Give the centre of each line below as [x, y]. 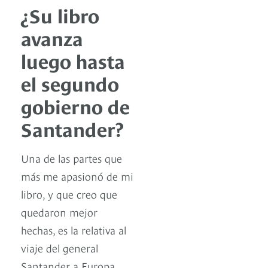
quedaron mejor [59, 212]
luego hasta [73, 60]
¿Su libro [60, 15]
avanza [52, 37]
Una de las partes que [71, 158]
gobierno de [75, 106]
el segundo [70, 83]
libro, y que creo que [69, 194]
